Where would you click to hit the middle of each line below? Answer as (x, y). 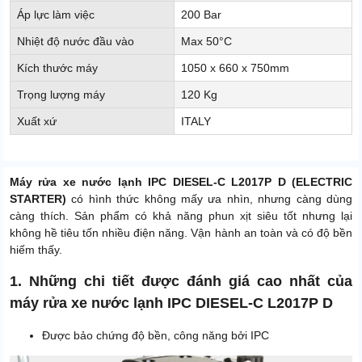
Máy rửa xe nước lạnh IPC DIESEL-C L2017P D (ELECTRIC (181, 182)
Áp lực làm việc (56, 15)
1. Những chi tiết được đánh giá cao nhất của (181, 282)
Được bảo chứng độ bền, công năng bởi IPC (156, 336)
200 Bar (201, 15)
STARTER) (41, 199)
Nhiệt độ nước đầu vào (76, 42)
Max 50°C (206, 42)
